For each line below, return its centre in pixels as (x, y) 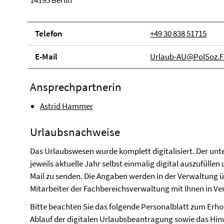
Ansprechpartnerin (76, 87)
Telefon (49, 33)
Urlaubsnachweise (75, 132)
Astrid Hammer (66, 106)
